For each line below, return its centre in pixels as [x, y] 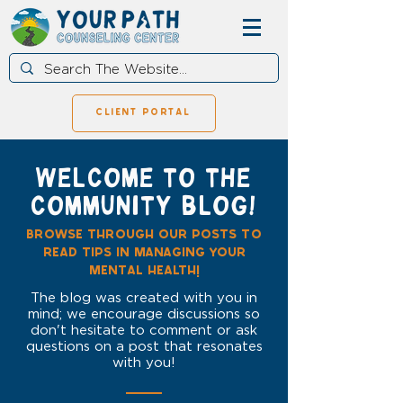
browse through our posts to [144, 237]
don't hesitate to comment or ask [144, 331]
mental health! [144, 273]
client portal [143, 113]
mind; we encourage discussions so [144, 314]
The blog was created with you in [144, 298]
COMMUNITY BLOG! [144, 205]
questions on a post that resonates [144, 347]
